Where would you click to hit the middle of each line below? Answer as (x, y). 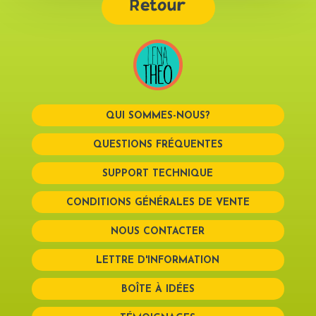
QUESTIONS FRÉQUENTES (158, 145)
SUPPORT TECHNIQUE (158, 174)
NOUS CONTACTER (158, 231)
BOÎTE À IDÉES (158, 289)
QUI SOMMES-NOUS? (158, 116)
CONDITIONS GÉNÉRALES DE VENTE (158, 202)
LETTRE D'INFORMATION (158, 260)
